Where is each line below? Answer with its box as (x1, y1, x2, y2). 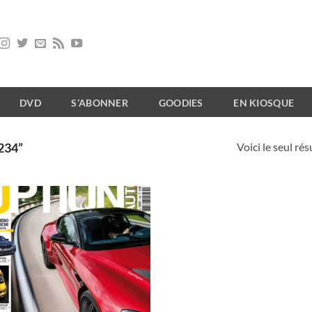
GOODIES (158, 97, 203, 109)
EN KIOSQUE (233, 97, 295, 109)
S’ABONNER (71, 97, 129, 109)
